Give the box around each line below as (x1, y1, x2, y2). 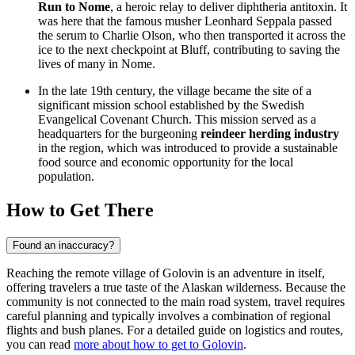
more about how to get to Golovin (74, 337, 243, 351)
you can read (6, 337, 74, 351)
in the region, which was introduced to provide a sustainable (38, 141, 338, 155)
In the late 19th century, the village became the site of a (38, 84, 311, 98)
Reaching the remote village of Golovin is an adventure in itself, (6, 265, 325, 280)
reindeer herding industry (200, 127, 339, 141)
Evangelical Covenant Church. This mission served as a (38, 113, 316, 127)
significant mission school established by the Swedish (38, 98, 304, 113)
